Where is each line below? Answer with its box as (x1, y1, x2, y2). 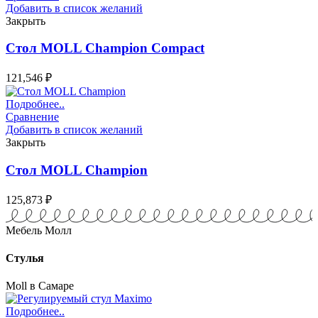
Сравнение (6, 111, 59, 124)
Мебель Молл (6, 224, 72, 236)
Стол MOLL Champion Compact (6, 40, 204, 56)
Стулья (6, 251, 44, 264)
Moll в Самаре (6, 280, 74, 292)
